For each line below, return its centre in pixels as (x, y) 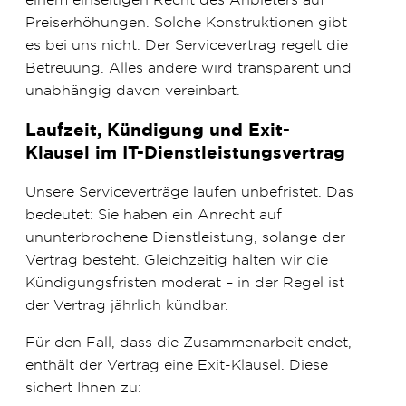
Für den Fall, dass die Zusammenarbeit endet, (188, 342)
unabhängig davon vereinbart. (133, 89)
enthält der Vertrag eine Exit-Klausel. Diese (177, 365)
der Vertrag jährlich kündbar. (127, 305)
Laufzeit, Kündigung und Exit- (158, 130)
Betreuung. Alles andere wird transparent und (188, 67)
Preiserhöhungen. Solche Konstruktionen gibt (186, 21)
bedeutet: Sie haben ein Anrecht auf (154, 214)
